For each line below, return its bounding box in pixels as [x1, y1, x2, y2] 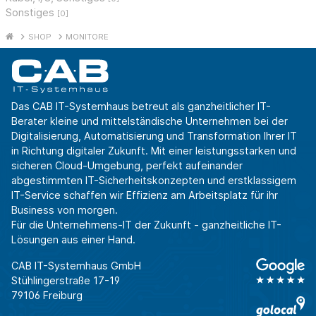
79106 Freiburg [11, 288, 83, 301]
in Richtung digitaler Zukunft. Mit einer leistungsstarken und [11, 144, 296, 157]
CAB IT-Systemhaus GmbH [11, 259, 141, 272]
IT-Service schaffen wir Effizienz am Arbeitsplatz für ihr [11, 188, 278, 201]
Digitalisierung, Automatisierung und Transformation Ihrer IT [11, 129, 297, 142]
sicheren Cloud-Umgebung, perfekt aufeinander [11, 159, 243, 171]
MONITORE [66, 31, 109, 42]
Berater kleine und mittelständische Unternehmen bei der [11, 114, 288, 127]
